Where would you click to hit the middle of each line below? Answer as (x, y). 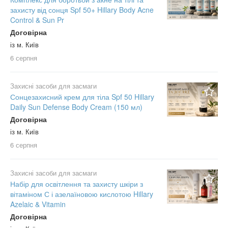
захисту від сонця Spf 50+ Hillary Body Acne (82, 10)
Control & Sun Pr (37, 20)
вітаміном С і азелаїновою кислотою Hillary (82, 194)
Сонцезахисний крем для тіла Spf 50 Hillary (82, 97)
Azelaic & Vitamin (38, 204)
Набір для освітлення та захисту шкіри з (77, 184)
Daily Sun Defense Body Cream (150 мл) (76, 107)
